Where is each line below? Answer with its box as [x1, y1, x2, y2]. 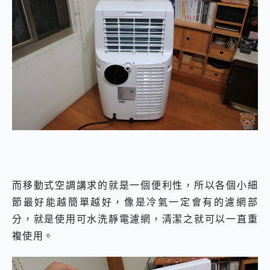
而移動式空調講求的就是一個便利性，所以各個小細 [12, 178, 258, 192]
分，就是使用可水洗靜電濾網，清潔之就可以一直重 [12, 212, 258, 226]
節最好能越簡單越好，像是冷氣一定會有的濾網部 [12, 195, 258, 209]
